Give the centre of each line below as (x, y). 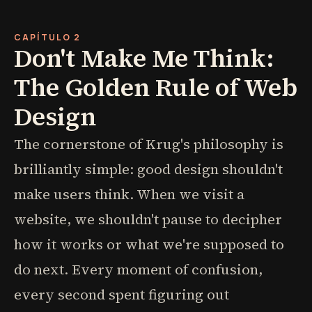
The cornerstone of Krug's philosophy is (149, 144)
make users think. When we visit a (129, 194)
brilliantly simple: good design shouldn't (148, 169)
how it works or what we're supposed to (149, 244)
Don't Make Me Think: (144, 58)
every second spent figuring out (122, 295)
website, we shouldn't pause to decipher (148, 219)
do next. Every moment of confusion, (138, 270)
